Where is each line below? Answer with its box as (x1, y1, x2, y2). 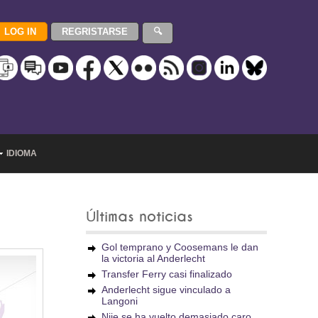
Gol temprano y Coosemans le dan (102, 241, 258, 253)
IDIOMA (6, 148, 37, 158)
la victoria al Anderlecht (102, 253, 205, 264)
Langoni (102, 295, 138, 307)
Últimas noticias (86, 209, 193, 224)
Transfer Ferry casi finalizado (102, 268, 232, 280)
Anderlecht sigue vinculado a (102, 284, 231, 295)
